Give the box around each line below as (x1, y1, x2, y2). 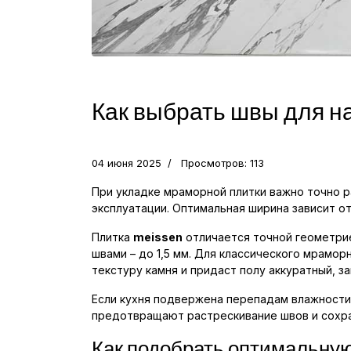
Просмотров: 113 (181, 156, 264, 169)
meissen (133, 230, 183, 244)
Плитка (92, 230, 133, 244)
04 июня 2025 (92, 156, 161, 169)
